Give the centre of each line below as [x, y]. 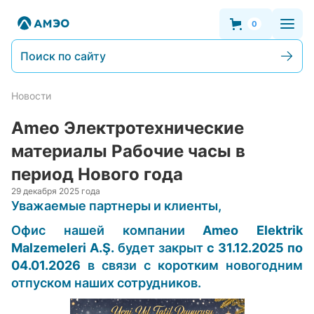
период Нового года [97, 174]
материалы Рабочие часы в [128, 151]
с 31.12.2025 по [255, 248]
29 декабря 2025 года [56, 191]
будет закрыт [161, 248]
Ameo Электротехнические [128, 128]
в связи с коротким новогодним [192, 265]
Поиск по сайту [63, 56]
